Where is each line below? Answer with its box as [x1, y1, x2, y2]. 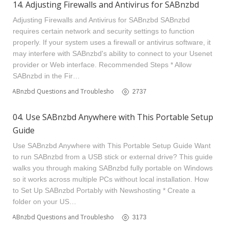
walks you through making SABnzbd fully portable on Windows [13, 164, 213, 172]
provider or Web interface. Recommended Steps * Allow [13, 61, 191, 69]
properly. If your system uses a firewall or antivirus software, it [13, 38, 211, 46]
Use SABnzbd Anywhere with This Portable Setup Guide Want [13, 141, 211, 150]
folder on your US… [13, 197, 76, 206]
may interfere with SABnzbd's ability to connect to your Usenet [13, 49, 212, 58]
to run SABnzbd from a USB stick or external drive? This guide [13, 153, 213, 161]
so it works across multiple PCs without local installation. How [13, 175, 209, 183]
